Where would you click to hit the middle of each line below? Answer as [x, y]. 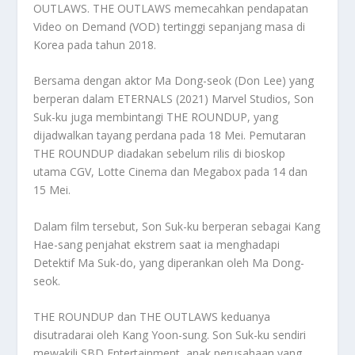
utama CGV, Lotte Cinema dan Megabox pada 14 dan [171, 172]
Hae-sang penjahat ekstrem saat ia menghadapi [157, 244]
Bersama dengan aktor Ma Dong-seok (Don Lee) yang [174, 81]
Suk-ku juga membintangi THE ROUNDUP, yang [156, 117]
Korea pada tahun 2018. [95, 44]
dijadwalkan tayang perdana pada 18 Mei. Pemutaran [170, 136]
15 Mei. [52, 190]
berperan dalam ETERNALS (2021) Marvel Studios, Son [174, 99]
